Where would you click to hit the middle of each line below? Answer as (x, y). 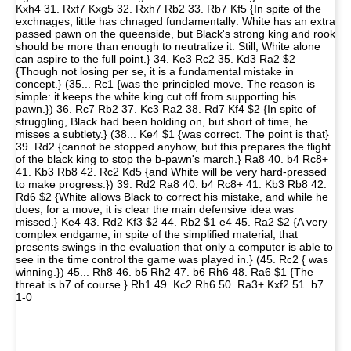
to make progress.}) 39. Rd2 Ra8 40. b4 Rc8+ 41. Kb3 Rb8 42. (171, 184)
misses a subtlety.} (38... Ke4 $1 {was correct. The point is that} (172, 134)
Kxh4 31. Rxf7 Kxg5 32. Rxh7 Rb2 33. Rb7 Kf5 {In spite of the (168, 8)
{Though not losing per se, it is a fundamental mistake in (155, 71)
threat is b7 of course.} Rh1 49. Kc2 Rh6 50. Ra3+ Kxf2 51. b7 (170, 284)
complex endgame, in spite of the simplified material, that (157, 234)
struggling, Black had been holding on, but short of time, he (162, 121)
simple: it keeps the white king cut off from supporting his (156, 96)
